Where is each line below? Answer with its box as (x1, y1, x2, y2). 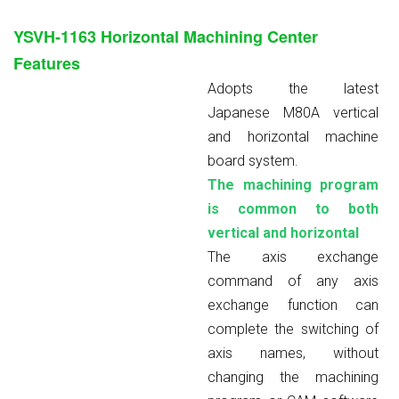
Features (13, 51, 80, 75)
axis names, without (208, 344, 379, 362)
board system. (208, 151, 298, 169)
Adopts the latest (208, 79, 379, 97)
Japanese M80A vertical (208, 103, 379, 121)
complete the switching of (208, 320, 379, 338)
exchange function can (208, 296, 379, 313)
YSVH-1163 (13, 24, 101, 48)
